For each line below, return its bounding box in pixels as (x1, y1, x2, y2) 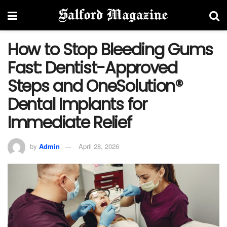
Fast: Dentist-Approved (8, 56, 177, 79)
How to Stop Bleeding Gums (8, 38, 213, 61)
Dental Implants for (8, 93, 147, 116)
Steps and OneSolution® (8, 74, 183, 97)
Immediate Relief (8, 111, 132, 134)
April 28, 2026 (79, 141, 119, 151)
